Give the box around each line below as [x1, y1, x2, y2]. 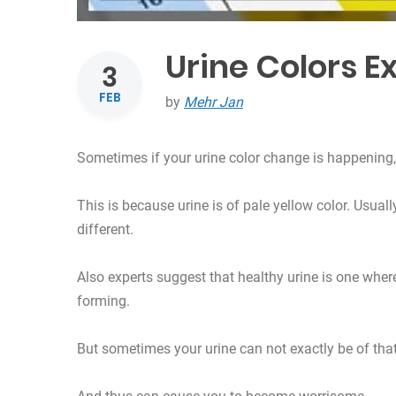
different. [77, 221, 133, 239]
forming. [77, 293, 130, 310]
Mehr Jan [184, 94, 243, 111]
